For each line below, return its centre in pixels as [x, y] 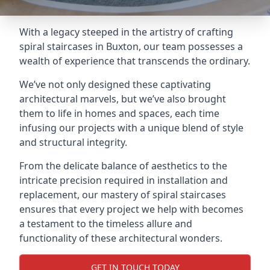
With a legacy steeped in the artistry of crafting [126, 32]
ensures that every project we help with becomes [131, 209]
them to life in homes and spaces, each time [119, 113]
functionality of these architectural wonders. [121, 238]
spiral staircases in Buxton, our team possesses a [131, 46]
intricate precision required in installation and [124, 180]
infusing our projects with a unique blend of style [131, 128]
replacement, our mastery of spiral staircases [123, 195]
